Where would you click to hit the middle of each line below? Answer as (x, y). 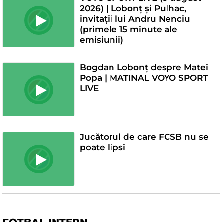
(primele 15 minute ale (128, 29)
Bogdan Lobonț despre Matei (144, 67)
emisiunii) (101, 39)
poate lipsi (102, 147)
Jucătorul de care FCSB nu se (144, 137)
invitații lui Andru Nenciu (135, 19)
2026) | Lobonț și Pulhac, (133, 8)
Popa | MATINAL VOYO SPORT (143, 78)
